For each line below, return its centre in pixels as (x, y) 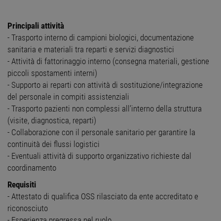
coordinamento (32, 168)
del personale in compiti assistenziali (68, 97)
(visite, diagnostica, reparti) (52, 121)
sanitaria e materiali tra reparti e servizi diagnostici (91, 50)
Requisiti (22, 185)
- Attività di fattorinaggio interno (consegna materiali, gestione (108, 61)
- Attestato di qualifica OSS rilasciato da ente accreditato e (103, 197)
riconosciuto (28, 208)
